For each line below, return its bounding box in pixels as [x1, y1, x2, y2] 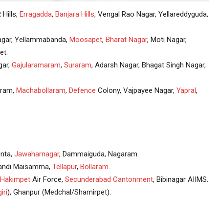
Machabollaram [16, 86, 66, 95]
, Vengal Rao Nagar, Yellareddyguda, [94, 9, 208, 19]
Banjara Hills [55, 9, 94, 19]
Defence [68, 86, 96, 95]
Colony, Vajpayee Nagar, [95, 86, 176, 95]
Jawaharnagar [14, 149, 59, 158]
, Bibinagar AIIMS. [153, 175, 208, 184]
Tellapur [52, 162, 77, 171]
